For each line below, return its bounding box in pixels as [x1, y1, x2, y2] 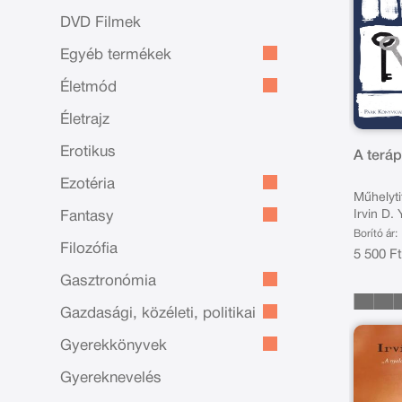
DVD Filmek [60, 16, 142, 30]
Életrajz [60, 113, 110, 127]
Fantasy [60, 210, 115, 223]
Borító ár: [354, 228, 398, 239]
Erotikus [60, 145, 117, 159]
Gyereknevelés [60, 371, 162, 385]
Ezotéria [60, 178, 116, 191]
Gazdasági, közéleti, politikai [60, 307, 257, 320]
